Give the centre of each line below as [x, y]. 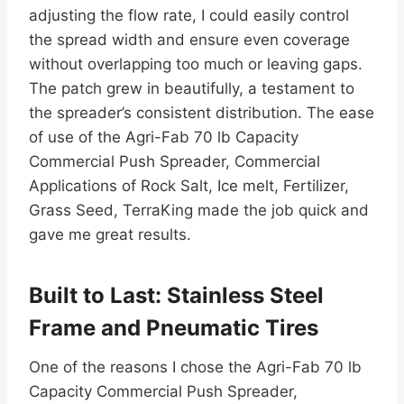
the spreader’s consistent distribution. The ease [202, 113]
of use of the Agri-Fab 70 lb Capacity [164, 138]
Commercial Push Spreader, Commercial [174, 162]
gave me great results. [110, 235]
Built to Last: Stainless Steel [176, 296]
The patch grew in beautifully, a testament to [192, 89]
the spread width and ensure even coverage [189, 40]
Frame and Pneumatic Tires [174, 328]
